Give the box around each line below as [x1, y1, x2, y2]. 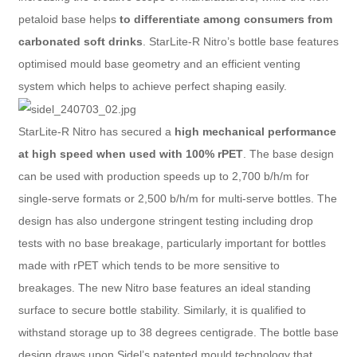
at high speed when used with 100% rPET [18, 147, 243, 160]
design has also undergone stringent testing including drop [18, 214, 313, 227]
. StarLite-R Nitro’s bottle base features [142, 34, 339, 48]
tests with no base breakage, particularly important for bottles [18, 236, 326, 249]
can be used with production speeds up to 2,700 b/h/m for [18, 169, 309, 182]
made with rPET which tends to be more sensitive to [18, 258, 280, 272]
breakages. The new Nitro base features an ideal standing [18, 280, 311, 294]
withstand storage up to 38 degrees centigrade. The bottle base [18, 325, 339, 339]
